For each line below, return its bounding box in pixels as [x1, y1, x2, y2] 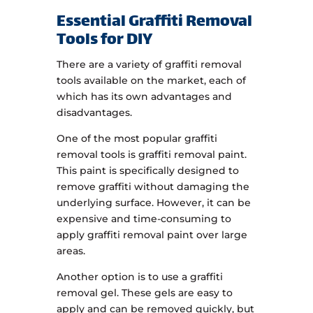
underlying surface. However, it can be [56, 196, 251, 210]
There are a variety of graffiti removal [56, 58, 242, 71]
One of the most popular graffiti [56, 132, 217, 145]
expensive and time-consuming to [56, 212, 231, 226]
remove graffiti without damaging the [56, 180, 249, 194]
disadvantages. [56, 106, 132, 119]
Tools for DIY [56, 27, 152, 55]
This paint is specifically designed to [56, 164, 239, 177]
